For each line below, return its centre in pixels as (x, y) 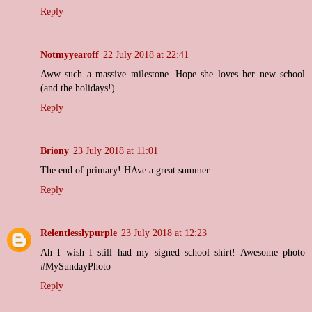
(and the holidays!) (78, 88)
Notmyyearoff (70, 55)
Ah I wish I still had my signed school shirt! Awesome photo (173, 252)
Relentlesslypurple (79, 233)
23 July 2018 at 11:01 (116, 151)
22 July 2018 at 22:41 (146, 55)
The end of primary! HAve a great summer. (126, 170)
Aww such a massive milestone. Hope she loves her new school (173, 74)
